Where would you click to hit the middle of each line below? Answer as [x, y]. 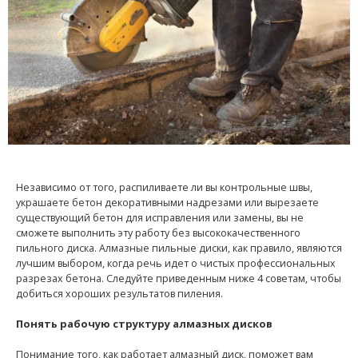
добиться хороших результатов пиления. [119, 294]
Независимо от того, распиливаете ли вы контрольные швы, [164, 188]
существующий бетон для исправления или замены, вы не [160, 218]
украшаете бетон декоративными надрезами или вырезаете [167, 203]
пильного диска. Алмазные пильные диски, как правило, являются [179, 249]
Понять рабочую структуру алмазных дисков [144, 324]
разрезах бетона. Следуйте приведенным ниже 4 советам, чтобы [179, 279]
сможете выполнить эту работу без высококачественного [158, 233]
